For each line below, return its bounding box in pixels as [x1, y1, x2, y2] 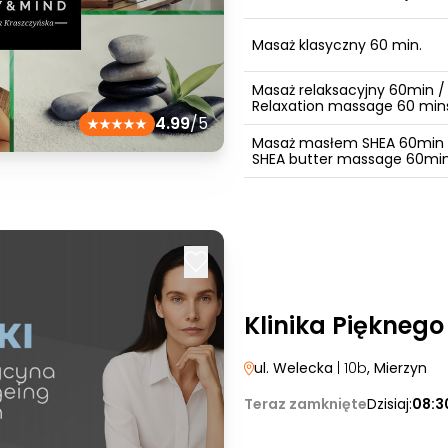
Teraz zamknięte [244, 394, 367, 414]
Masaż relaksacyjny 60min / [252, 80, 445, 100]
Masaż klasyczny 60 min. [252, 35, 422, 55]
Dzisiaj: [367, 394, 412, 414]
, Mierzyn [367, 358, 427, 378]
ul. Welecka [254, 358, 337, 378]
